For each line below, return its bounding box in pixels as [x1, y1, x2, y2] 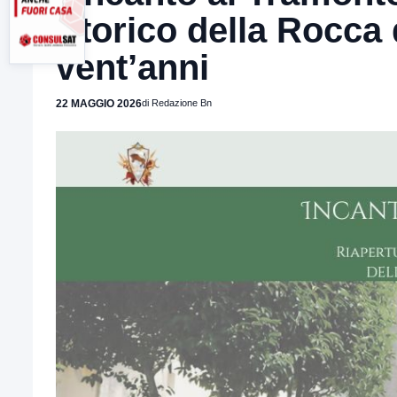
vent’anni [56, 48, 209, 87]
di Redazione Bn [142, 97, 212, 108]
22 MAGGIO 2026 [56, 97, 142, 110]
